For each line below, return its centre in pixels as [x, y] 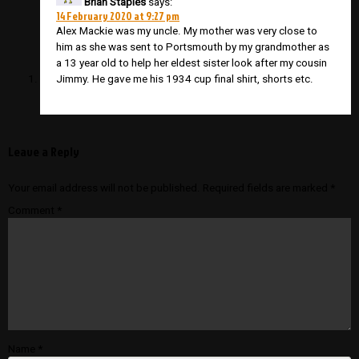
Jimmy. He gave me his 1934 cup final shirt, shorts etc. [185, 79]
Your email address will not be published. [104, 188]
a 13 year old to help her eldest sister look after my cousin [192, 63]
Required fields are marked [266, 188]
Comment [32, 210]
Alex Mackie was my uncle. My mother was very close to [187, 31]
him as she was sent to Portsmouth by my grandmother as [193, 47]
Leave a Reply [44, 152]
